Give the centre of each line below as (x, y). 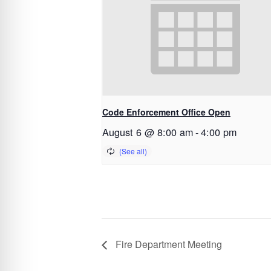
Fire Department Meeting (168, 244)
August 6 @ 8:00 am (148, 132)
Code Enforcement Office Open (166, 112)
